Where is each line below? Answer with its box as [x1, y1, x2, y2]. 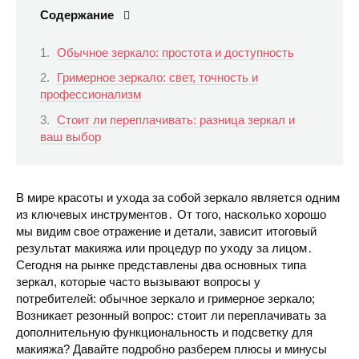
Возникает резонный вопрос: [16, 309, 177, 323]
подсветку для [232, 325, 313, 340]
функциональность [113, 325, 219, 340]
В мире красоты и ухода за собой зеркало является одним [16, 191, 340, 205]
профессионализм [40, 87, 141, 102]
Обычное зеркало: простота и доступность [57, 45, 294, 59]
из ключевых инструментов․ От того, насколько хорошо [16, 208, 326, 222]
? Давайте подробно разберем [63, 342, 234, 357]
